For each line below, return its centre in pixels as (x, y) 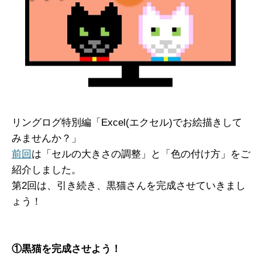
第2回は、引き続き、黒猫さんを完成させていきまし (129, 185)
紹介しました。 (46, 170)
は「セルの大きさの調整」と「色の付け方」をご (141, 154)
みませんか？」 (46, 138)
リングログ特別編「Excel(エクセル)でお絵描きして (127, 122)
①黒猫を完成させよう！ (66, 249)
